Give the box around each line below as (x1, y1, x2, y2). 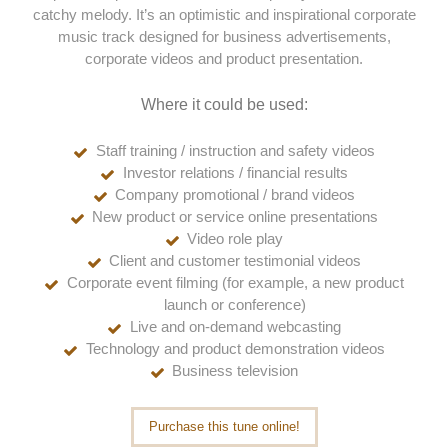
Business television (172, 362, 299, 379)
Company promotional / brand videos (115, 186, 356, 203)
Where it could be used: (140, 96, 308, 113)
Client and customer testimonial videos (109, 252, 362, 269)
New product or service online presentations (92, 208, 379, 225)
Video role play (187, 230, 284, 247)
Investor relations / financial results (122, 164, 348, 181)
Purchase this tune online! (148, 419, 300, 434)
